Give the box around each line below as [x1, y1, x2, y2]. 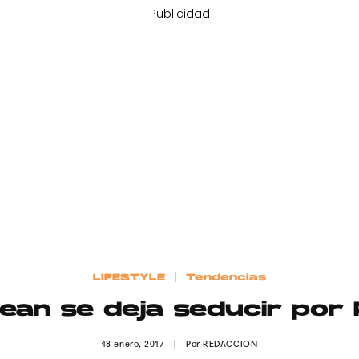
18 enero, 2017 [101, 338, 165, 349]
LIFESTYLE [93, 272, 166, 283]
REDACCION [203, 338, 258, 349]
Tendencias [185, 272, 266, 283]
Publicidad [149, 6, 210, 22]
